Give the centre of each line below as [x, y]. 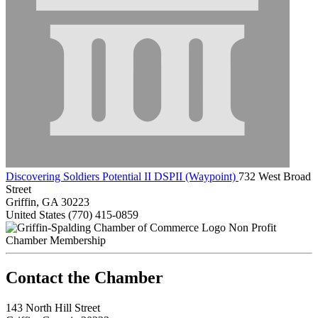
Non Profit [252, 227]
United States [35, 214]
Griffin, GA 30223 [48, 202]
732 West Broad [275, 176]
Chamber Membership [56, 240]
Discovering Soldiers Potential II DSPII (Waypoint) [122, 176]
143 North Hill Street [53, 307]
